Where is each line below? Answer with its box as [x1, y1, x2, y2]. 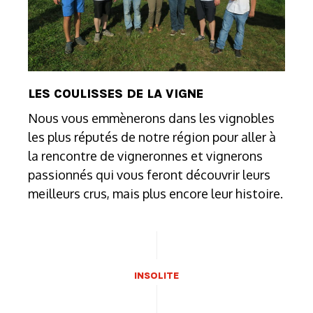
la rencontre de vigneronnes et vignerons [28, 147, 263, 163]
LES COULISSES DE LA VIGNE [28, 85, 203, 101]
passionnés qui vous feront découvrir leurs [28, 166, 270, 182]
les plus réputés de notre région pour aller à [28, 129, 276, 145]
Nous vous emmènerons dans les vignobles [28, 110, 275, 126]
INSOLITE [133, 269, 180, 282]
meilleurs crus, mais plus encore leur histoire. [28, 185, 283, 201]
